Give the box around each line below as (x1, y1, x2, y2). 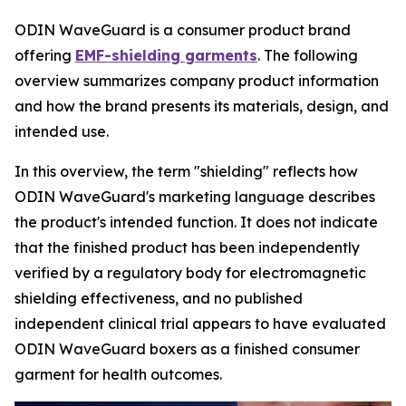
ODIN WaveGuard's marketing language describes (14, 188, 375, 206)
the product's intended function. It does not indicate (14, 213, 378, 231)
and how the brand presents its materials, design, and (14, 97, 389, 115)
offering (14, 46, 75, 64)
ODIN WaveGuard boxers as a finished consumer (14, 340, 360, 358)
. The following (257, 46, 358, 64)
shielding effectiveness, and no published (14, 289, 303, 307)
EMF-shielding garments (75, 46, 257, 64)
